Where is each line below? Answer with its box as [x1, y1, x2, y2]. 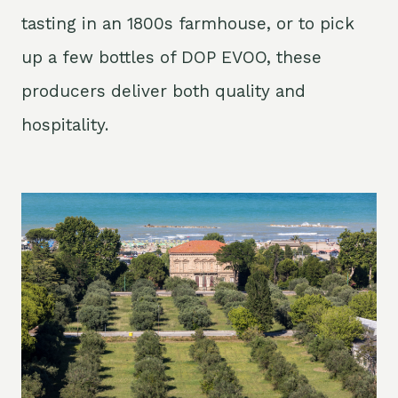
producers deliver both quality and [21, 80, 306, 101]
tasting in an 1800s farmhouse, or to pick [21, 12, 354, 34]
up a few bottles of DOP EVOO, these [21, 46, 322, 68]
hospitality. [21, 114, 108, 135]
